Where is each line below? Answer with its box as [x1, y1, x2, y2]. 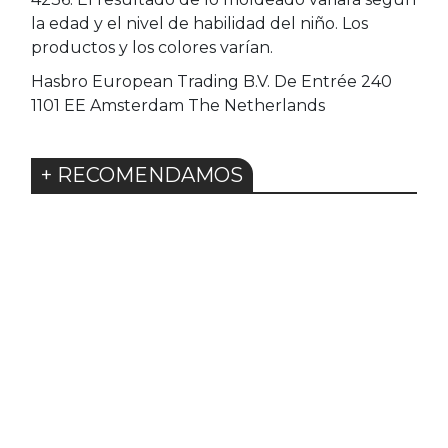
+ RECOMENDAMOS [41, 163, 243, 187]
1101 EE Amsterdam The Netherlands [31, 96, 325, 115]
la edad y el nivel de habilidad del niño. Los [31, 14, 368, 33]
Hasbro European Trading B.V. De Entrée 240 [31, 72, 392, 91]
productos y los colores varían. [31, 38, 273, 57]
